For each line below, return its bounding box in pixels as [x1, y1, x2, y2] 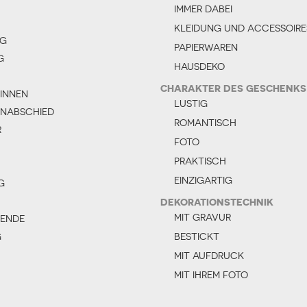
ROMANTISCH [174, 116, 236, 128]
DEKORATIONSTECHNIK [160, 195, 273, 208]
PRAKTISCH [174, 155, 226, 167]
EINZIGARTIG [174, 174, 232, 186]
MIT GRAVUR [174, 211, 231, 223]
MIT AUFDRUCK [174, 249, 244, 261]
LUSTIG [174, 97, 208, 109]
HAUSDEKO [174, 60, 225, 72]
